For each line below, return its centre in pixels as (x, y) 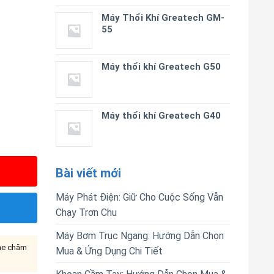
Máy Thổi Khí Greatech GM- (163, 18)
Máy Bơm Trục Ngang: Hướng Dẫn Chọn (140, 236)
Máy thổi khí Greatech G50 (161, 67)
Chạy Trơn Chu (86, 213)
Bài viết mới (88, 173)
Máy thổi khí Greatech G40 (161, 116)
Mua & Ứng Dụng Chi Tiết (109, 251)
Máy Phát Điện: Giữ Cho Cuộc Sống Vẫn (139, 197)
